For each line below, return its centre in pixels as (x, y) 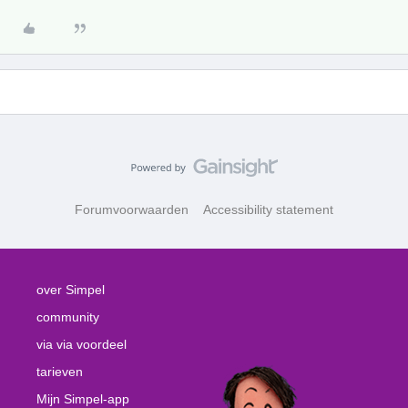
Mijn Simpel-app (83, 399)
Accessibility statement (268, 209)
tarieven (60, 372)
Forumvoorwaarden (132, 209)
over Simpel (71, 290)
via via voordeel (82, 344)
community (68, 317)
